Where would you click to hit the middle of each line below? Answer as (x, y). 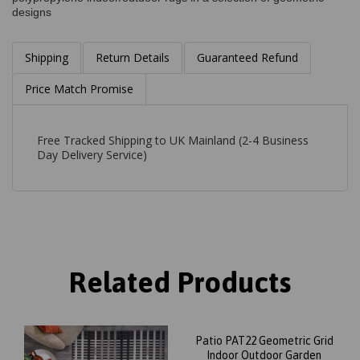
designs (32, 12)
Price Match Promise (79, 88)
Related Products (180, 282)
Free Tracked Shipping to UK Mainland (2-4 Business (173, 140)
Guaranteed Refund (247, 57)
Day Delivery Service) (92, 154)
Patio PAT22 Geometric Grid (264, 340)
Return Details (133, 57)
